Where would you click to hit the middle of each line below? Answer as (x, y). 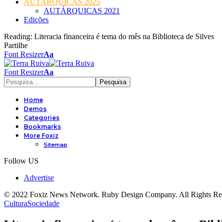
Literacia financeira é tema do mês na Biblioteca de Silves (124, 36)
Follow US (21, 161)
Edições (36, 20)
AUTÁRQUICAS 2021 (82, 11)
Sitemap (55, 145)
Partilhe (16, 45)
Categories (42, 118)
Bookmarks (42, 127)
